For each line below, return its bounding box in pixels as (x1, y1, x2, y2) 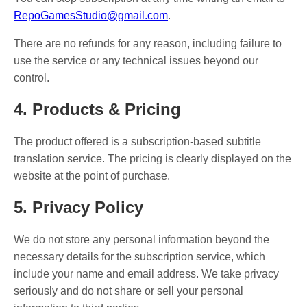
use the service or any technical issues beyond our (14, 55, 258, 67)
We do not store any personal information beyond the (14, 234, 269, 246)
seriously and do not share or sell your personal (14, 285, 243, 297)
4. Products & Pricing (14, 100, 181, 119)
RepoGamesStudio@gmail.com (14, 10, 168, 22)
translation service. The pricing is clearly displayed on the (14, 153, 291, 165)
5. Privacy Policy (14, 198, 143, 217)
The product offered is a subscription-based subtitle (14, 136, 261, 148)
